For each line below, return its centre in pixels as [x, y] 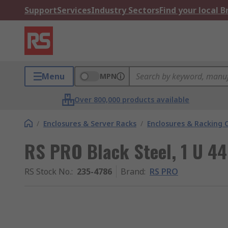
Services [74, 10]
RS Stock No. [48, 172]
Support [41, 10]
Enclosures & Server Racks [90, 123]
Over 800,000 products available [132, 99]
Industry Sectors [125, 10]
